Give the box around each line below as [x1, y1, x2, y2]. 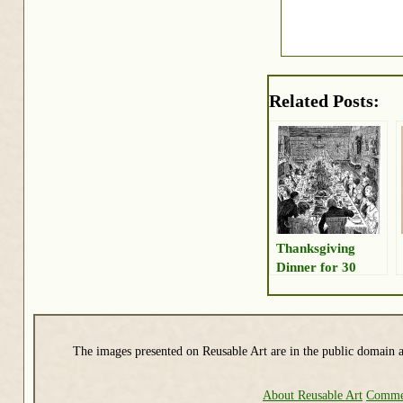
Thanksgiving [276, 239, 355, 255]
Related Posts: [269, 90, 380, 111]
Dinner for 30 [276, 258, 356, 274]
